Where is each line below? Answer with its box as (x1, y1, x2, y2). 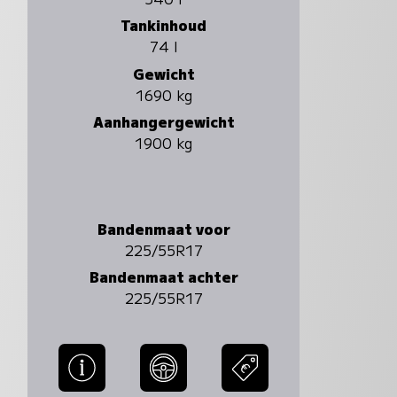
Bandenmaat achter (89, 265, 238, 287)
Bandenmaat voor (97, 217, 230, 239)
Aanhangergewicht (92, 110, 235, 132)
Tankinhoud (121, 14, 207, 36)
